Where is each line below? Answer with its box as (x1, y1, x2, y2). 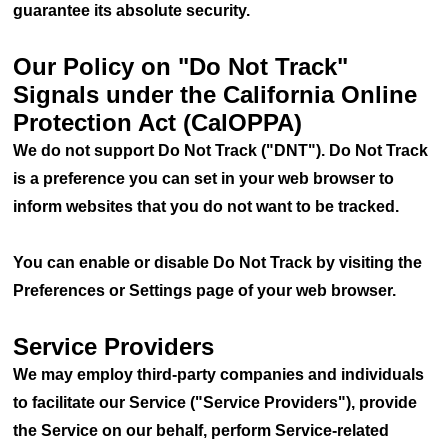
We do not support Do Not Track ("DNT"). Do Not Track (13, 142, 429, 159)
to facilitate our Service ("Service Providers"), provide (13, 394, 418, 411)
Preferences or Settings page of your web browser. (13, 282, 397, 299)
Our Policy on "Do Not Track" (13, 53, 349, 80)
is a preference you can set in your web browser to (13, 170, 395, 187)
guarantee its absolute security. (13, 2, 251, 19)
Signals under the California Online (13, 81, 418, 108)
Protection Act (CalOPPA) (13, 109, 303, 136)
